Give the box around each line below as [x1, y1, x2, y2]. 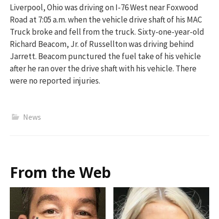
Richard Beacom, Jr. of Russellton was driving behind [10, 39, 194, 50]
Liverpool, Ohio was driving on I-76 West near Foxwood [10, 2, 198, 13]
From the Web [10, 162, 111, 182]
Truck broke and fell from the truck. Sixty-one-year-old [10, 26, 204, 38]
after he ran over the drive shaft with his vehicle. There [10, 63, 197, 74]
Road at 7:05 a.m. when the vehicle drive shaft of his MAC [10, 14, 202, 25]
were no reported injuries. [10, 75, 100, 87]
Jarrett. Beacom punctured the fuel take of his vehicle [10, 51, 201, 62]
